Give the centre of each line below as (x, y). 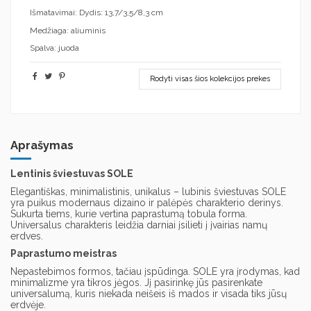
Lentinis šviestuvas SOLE (72, 174)
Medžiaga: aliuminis (68, 30)
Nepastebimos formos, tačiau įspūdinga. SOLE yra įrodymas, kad (155, 271)
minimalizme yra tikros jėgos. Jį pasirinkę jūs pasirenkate (136, 282)
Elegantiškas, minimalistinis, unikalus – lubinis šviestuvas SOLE (148, 191)
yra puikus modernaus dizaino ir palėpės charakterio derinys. (147, 202)
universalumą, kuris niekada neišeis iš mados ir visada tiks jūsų (149, 293)
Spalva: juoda (54, 48)
